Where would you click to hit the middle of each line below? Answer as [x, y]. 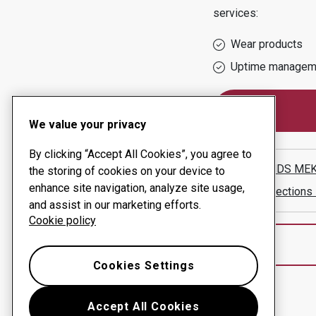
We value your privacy [87, 124]
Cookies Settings [144, 266]
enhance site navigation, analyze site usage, [137, 188]
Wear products [266, 44]
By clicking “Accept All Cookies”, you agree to [140, 154]
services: [235, 13]
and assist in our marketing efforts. [115, 205]
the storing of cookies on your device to [127, 171]
